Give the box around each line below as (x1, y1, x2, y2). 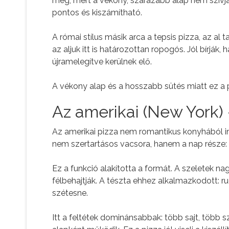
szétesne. (52, 188, 88, 198)
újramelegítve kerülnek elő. (52, 56, 152, 66)
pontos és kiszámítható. (52, 7, 142, 17)
